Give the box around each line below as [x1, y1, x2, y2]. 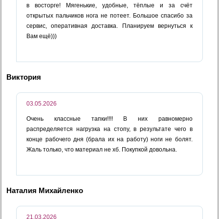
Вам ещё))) [26, 32, 57, 40]
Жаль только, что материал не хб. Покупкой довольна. [26, 146, 177, 153]
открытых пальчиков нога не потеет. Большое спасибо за [26, 12, 193, 19]
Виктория [6, 72, 42, 81]
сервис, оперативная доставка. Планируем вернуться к [26, 22, 193, 29]
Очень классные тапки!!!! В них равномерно [26, 115, 193, 122]
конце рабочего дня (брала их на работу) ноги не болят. [26, 135, 193, 143]
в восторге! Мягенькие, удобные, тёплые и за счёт [26, 1, 193, 9]
